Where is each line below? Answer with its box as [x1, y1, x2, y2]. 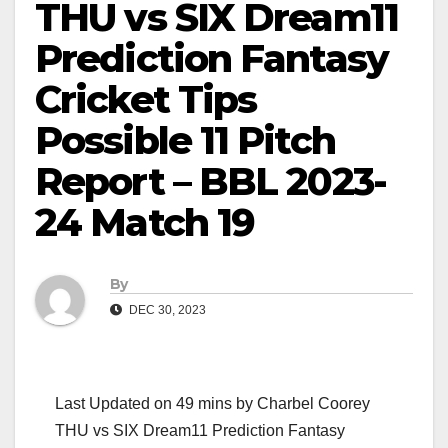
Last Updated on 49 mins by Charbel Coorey [55, 395, 370, 413]
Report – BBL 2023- [35, 158, 386, 205]
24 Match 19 [35, 199, 255, 246]
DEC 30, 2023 [126, 303, 206, 318]
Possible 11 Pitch [35, 117, 335, 164]
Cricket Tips [35, 76, 257, 123]
